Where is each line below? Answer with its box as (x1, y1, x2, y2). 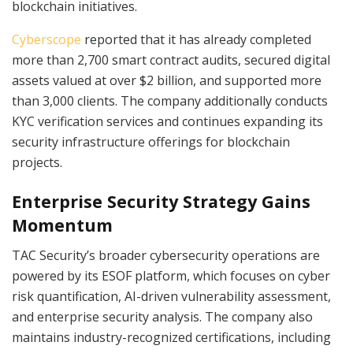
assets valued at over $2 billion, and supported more (12, 71, 321, 89)
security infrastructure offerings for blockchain (12, 132, 290, 150)
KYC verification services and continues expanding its (12, 112, 323, 130)
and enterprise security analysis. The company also (12, 308, 313, 326)
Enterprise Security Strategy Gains (12, 189, 310, 213)
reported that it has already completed (81, 30, 311, 48)
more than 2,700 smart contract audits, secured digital (12, 50, 330, 69)
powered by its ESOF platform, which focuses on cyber (12, 267, 330, 285)
